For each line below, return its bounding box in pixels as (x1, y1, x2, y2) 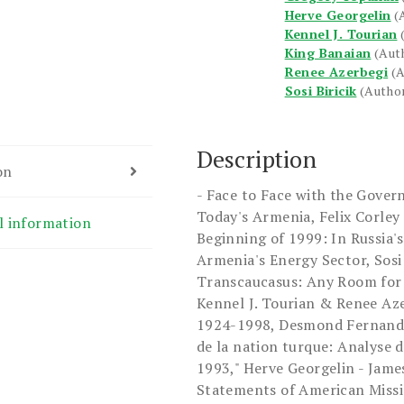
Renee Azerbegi (284, 63, 389, 81)
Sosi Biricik (284, 82, 357, 100)
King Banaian (284, 44, 372, 62)
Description (196, 143, 317, 175)
